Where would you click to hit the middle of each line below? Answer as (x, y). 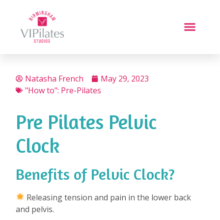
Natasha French (54, 78)
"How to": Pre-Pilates (63, 90)
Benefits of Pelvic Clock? (95, 174)
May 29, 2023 (125, 78)
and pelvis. (35, 209)
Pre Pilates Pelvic (86, 122)
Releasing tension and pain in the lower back (108, 197)
